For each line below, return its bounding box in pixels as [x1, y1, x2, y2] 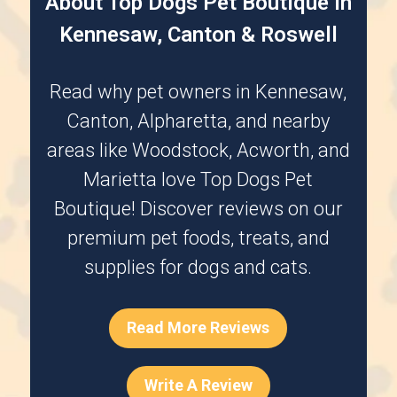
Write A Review [144, 376, 253, 395]
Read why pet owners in [50, 81, 256, 103]
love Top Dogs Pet [157, 168, 314, 191]
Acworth [236, 139, 310, 161]
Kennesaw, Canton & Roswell [58, 22, 338, 47]
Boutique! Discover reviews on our [53, 198, 343, 220]
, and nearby [228, 110, 331, 132]
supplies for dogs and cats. [84, 256, 313, 278]
